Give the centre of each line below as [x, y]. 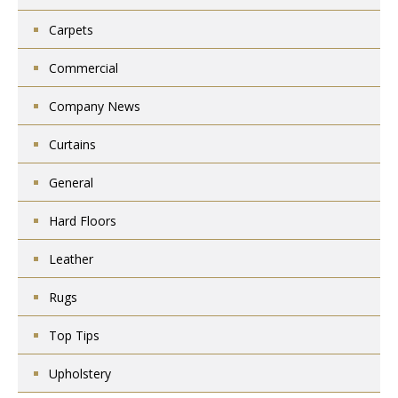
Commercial [84, 68]
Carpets [71, 30]
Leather [71, 259]
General [71, 183]
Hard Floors [83, 221]
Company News [95, 106]
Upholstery [80, 374]
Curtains [72, 144]
